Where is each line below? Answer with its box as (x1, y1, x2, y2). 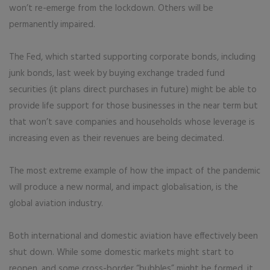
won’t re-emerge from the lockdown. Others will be (9, 1, 213, 16)
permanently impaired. (9, 17, 95, 32)
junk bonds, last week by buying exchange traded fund (9, 66, 225, 81)
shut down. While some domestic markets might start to (9, 245, 234, 260)
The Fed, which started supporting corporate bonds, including (9, 50, 256, 64)
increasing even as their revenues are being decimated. (9, 131, 224, 146)
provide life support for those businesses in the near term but (9, 99, 258, 113)
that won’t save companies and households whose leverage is (9, 115, 255, 130)
